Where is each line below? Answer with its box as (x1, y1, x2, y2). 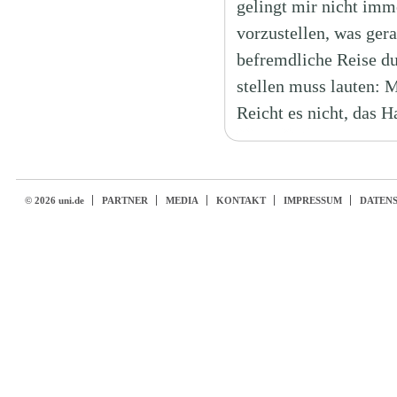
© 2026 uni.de (24, 195, 84, 206)
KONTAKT (215, 195, 266, 206)
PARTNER (101, 195, 148, 206)
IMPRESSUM (283, 195, 342, 206)
